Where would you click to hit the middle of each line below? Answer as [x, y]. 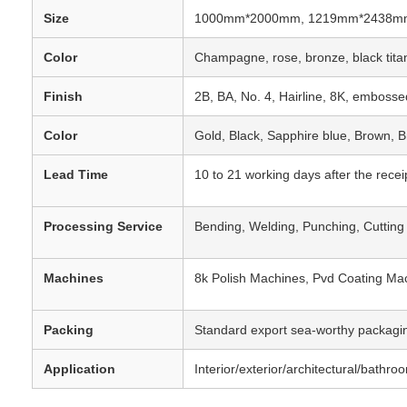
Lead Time [76, 175]
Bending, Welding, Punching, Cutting [299, 227]
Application [79, 369]
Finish [63, 97]
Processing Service [103, 227]
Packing [69, 330]
